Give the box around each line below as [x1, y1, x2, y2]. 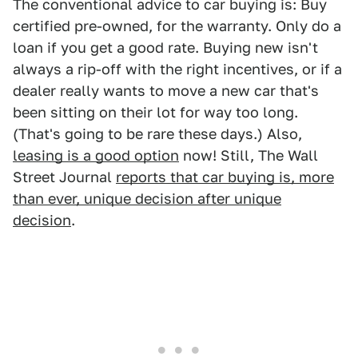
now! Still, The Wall [179, 147, 318, 164]
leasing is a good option [13, 147, 179, 164]
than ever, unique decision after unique [13, 190, 281, 207]
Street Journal [13, 169, 116, 185]
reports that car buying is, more [116, 169, 334, 185]
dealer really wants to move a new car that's [13, 82, 319, 99]
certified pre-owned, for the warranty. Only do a [13, 18, 341, 34]
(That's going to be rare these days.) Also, [13, 125, 302, 142]
